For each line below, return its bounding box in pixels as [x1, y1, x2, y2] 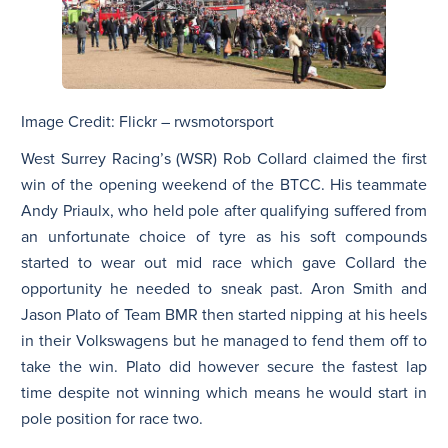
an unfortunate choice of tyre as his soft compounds [21, 227, 427, 248]
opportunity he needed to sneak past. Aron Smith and [21, 279, 427, 300]
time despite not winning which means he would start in [21, 383, 427, 404]
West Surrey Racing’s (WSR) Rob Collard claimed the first [21, 149, 427, 170]
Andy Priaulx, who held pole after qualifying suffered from [21, 201, 427, 222]
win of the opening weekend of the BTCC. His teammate [21, 175, 427, 196]
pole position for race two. [21, 409, 203, 430]
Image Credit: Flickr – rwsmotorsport [21, 112, 274, 133]
